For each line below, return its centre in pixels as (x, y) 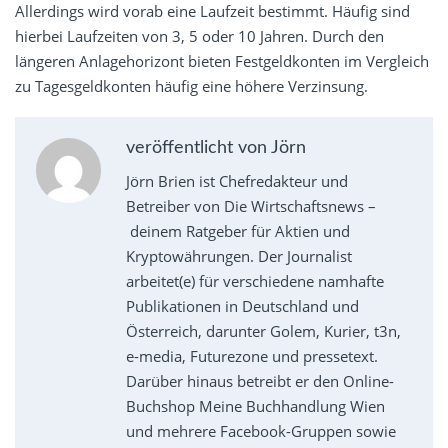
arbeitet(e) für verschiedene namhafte (254, 281)
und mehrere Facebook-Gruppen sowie (260, 431)
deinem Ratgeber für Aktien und (237, 231)
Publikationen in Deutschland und (242, 306)
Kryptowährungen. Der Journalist (238, 256)
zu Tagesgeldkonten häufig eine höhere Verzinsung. (191, 86)
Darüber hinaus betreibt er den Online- (259, 381)
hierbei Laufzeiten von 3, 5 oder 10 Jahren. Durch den (199, 36)
